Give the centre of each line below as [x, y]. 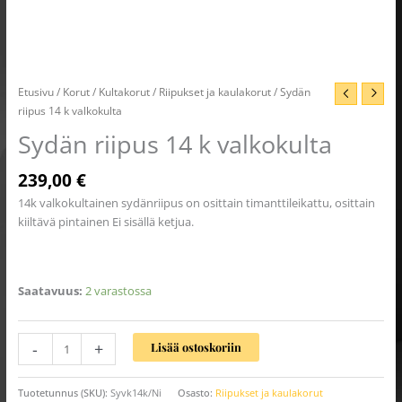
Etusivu [35, 91]
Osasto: [196, 392]
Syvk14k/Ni [135, 392]
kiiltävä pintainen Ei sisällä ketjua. [105, 221]
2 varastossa [118, 290]
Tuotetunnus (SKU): [64, 392]
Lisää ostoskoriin [196, 347]
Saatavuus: [50, 290]
